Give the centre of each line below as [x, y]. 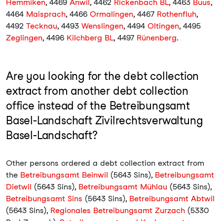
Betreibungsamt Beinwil [64, 175]
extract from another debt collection [97, 91]
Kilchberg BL [90, 38]
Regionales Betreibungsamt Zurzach [118, 210]
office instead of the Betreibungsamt [98, 106]
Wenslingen [102, 26]
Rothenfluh [177, 14]
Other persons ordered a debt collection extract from [105, 163]
